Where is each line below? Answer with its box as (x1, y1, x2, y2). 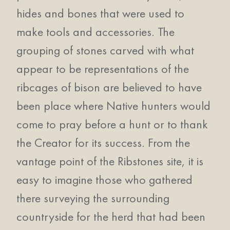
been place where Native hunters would (16, 98, 210, 113)
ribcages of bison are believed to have (16, 79, 202, 95)
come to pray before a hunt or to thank (16, 116, 208, 132)
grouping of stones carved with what (16, 42, 194, 58)
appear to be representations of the (16, 61, 189, 76)
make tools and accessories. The (16, 24, 175, 40)
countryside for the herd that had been (16, 208, 205, 224)
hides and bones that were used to (16, 5, 184, 21)
